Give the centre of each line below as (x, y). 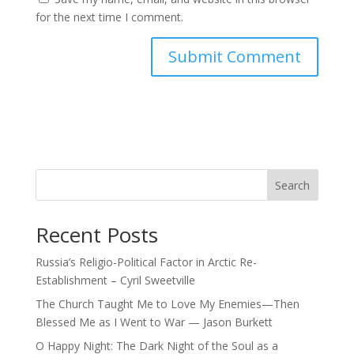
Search (293, 185)
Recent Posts (96, 235)
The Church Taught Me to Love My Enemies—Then (167, 304)
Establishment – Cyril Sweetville (115, 280)
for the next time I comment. (109, 17)
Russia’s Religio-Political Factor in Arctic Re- (146, 262)
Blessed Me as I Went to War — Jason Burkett (154, 322)
